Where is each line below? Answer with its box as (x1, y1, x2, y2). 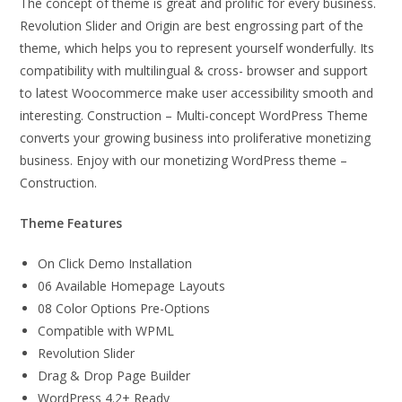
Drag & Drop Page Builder (38, 367, 191, 385)
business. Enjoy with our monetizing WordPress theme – (20, 152, 348, 170)
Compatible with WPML (38, 322, 175, 340)
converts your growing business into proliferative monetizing (20, 129, 371, 147)
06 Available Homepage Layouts (38, 277, 226, 295)
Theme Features (20, 214, 123, 232)
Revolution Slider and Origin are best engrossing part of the (20, 17, 364, 35)
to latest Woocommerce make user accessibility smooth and (20, 84, 374, 102)
